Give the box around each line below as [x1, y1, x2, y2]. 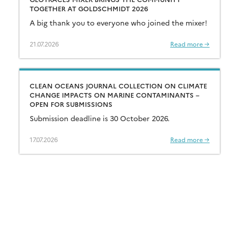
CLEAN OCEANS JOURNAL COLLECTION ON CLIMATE [30, 80, 207, 90]
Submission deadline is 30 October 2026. [30, 112, 170, 123]
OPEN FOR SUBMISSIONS [30, 99, 112, 108]
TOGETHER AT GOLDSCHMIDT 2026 [30, 3, 148, 13]
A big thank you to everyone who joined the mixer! [30, 17, 207, 28]
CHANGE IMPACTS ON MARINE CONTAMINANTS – [30, 89, 199, 99]
